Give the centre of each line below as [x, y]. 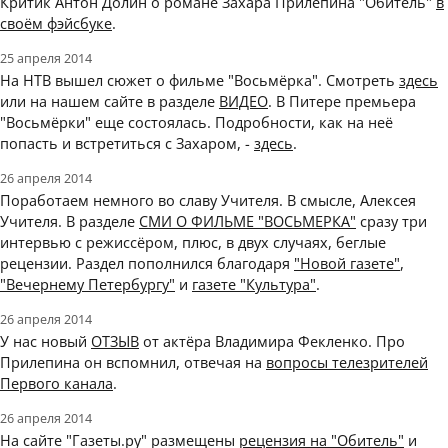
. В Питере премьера [342, 101]
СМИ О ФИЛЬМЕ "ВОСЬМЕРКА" [247, 221]
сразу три [391, 221]
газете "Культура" [254, 284]
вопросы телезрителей [347, 362]
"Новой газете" [347, 263]
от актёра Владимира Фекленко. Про [272, 341]
